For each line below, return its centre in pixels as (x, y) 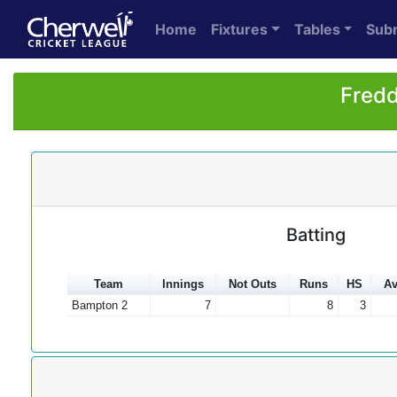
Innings (183, 284)
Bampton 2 (99, 305)
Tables (317, 29)
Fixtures (239, 29)
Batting (316, 235)
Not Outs (253, 284)
